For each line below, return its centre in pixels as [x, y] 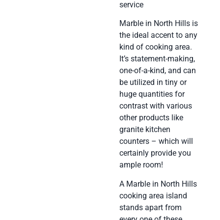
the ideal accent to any [158, 35]
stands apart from [150, 207]
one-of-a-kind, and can [157, 71]
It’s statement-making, [157, 59]
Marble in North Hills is [158, 24]
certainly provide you [155, 153]
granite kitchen [145, 130]
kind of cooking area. [155, 47]
